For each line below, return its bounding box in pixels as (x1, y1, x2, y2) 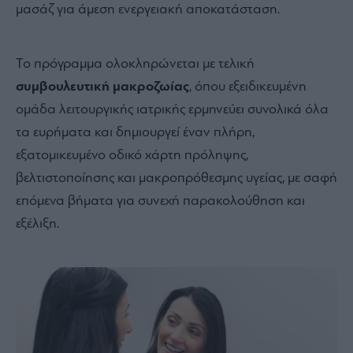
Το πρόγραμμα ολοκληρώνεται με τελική (16, 56, 255, 72)
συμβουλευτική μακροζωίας (16, 79, 189, 95)
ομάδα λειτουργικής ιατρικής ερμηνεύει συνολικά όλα (16, 102, 329, 117)
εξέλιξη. (16, 216, 59, 232)
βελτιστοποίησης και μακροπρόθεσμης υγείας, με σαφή (16, 170, 337, 186)
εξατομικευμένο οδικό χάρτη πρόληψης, (16, 147, 248, 163)
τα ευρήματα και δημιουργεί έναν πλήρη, (16, 124, 255, 140)
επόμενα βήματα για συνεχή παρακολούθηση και (16, 193, 305, 209)
